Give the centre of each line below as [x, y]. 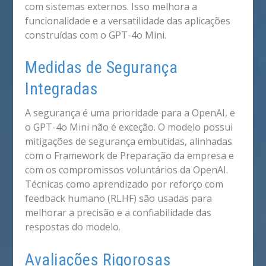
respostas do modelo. [73, 227]
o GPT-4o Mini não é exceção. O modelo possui [129, 127]
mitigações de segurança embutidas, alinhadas [129, 142]
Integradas [62, 89]
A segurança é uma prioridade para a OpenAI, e [130, 113]
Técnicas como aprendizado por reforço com [124, 184]
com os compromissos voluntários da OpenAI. [127, 170]
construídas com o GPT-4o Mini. [96, 35]
